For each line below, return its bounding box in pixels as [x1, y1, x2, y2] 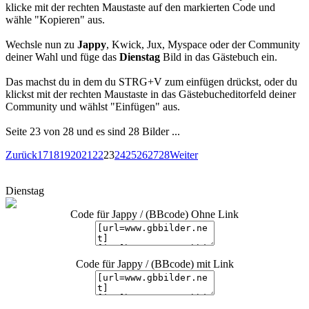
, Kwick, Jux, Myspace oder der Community [106, 39, 300, 50]
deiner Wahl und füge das [6, 51, 119, 63]
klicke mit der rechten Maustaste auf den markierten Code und [6, 1, 275, 13]
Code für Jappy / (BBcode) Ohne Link [70, 208, 239, 220]
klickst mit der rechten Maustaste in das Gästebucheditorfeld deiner [6, 88, 296, 100]
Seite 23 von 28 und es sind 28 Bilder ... [6, 126, 180, 137]
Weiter [170, 149, 198, 161]
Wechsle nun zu [6, 39, 77, 50]
